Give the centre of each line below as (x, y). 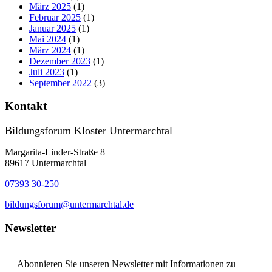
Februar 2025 (55, 17)
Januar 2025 (53, 28)
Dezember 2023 (60, 61)
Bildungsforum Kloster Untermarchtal (89, 131)
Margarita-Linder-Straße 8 (55, 152)
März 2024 (50, 50)
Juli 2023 (47, 72)
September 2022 (60, 83)
